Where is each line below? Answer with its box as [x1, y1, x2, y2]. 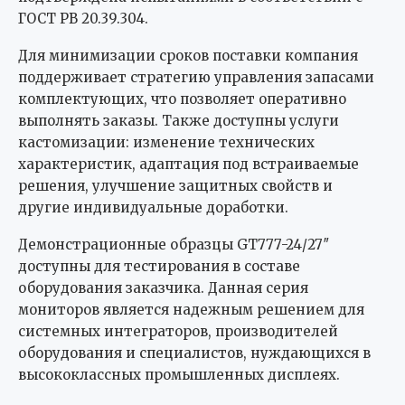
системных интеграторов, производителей [18, 323, 338, 341]
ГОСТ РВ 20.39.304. [18, 10, 148, 28]
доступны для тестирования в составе [18, 258, 300, 276]
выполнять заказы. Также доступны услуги [18, 112, 339, 130]
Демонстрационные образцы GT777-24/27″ [18, 236, 330, 254]
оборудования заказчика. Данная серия [18, 279, 308, 297]
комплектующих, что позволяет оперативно [18, 90, 346, 108]
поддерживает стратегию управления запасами [18, 69, 374, 87]
